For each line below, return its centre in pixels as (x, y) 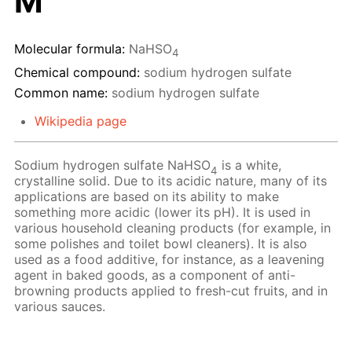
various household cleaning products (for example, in (173, 228)
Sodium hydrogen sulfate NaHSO (113, 165)
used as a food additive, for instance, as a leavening (170, 260)
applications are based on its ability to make (147, 197)
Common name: (61, 93)
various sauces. (60, 307)
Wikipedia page (80, 121)
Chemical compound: (77, 72)
